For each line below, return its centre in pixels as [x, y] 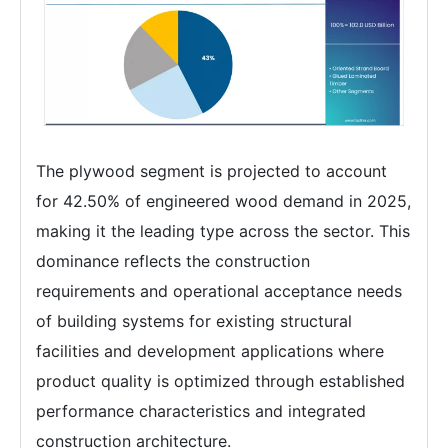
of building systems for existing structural [194, 320]
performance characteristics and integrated [201, 410]
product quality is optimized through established [220, 380]
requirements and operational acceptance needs [219, 290]
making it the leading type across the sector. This [223, 230]
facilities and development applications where [210, 350]
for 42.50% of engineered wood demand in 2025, [223, 200]
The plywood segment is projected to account [211, 170]
